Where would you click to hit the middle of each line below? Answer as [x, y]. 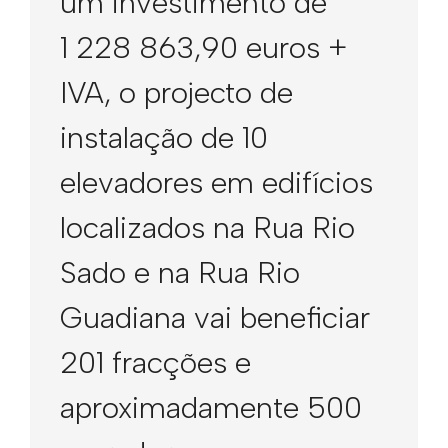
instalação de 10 [164, 137]
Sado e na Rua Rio [180, 272]
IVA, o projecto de [176, 92]
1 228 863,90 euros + [203, 47]
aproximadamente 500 [211, 407]
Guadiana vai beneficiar [215, 317]
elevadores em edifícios [216, 182]
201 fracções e [155, 362]
